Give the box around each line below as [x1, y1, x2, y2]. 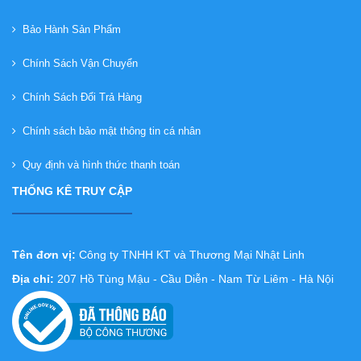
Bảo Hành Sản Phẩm [16, 23, 121, 36]
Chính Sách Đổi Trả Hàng [16, 91, 142, 104]
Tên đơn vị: [12, 248, 76, 262]
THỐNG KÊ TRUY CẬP [12, 185, 132, 198]
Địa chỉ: [12, 272, 54, 286]
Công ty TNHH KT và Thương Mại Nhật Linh [76, 248, 305, 262]
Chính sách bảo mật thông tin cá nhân [16, 125, 201, 138]
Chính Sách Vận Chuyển [16, 57, 138, 70]
